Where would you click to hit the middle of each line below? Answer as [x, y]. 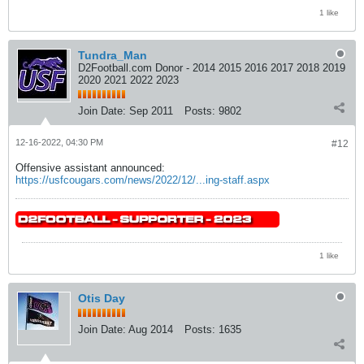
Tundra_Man [113, 56]
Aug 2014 [151, 330]
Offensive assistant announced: [90, 168]
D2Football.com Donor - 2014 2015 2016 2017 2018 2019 [212, 68]
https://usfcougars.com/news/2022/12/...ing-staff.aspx [143, 180]
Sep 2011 [151, 111]
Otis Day [102, 299]
